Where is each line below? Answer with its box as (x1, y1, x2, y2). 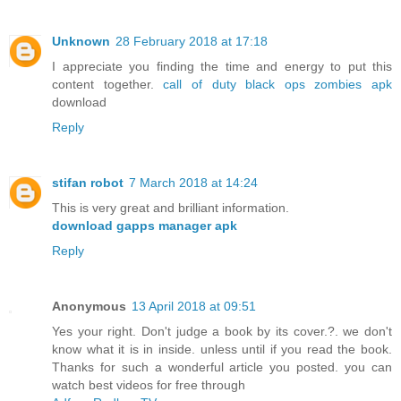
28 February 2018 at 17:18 (115, 34, 268, 49)
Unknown (52, 34, 110, 49)
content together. (52, 77, 164, 92)
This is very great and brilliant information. (52, 200, 289, 216)
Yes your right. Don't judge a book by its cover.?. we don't (52, 324, 392, 339)
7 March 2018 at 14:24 (129, 175, 258, 191)
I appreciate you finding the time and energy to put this (52, 59, 392, 74)
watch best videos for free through (52, 378, 245, 393)
